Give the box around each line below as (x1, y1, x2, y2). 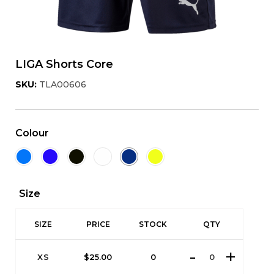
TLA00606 (39, 79, 86, 90)
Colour (15, 127, 49, 139)
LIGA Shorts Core (15, 57, 113, 71)
